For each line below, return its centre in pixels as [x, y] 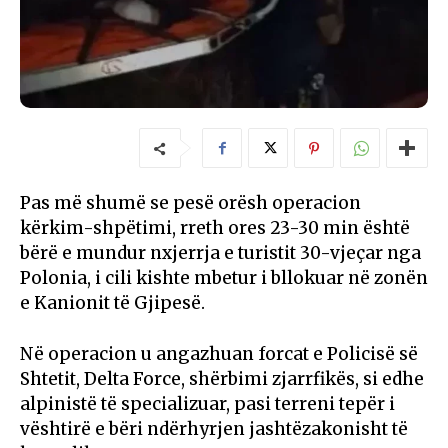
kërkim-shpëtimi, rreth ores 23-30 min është [215, 228]
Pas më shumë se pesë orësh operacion [190, 203]
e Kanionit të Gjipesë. [112, 303]
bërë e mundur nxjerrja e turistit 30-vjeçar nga [220, 253]
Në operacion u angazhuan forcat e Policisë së [219, 354]
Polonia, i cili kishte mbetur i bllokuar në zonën [224, 278]
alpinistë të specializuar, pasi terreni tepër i [207, 404]
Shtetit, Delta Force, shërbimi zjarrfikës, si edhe [222, 379]
